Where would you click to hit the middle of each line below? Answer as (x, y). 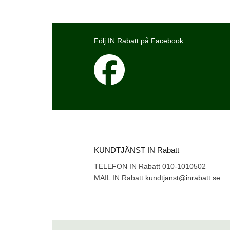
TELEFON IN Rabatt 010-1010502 (150, 166)
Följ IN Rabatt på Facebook (139, 40)
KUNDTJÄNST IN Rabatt (137, 150)
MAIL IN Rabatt (120, 177)
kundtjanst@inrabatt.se (183, 177)
